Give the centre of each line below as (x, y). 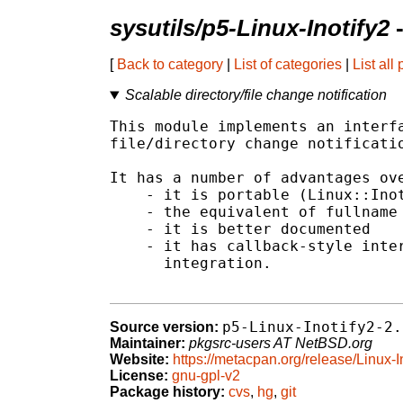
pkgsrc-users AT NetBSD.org (281, 344)
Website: (139, 360)
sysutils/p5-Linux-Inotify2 (250, 28)
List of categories (288, 65)
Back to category (170, 65)
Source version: (164, 327)
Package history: (167, 392)
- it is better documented (240, 229)
